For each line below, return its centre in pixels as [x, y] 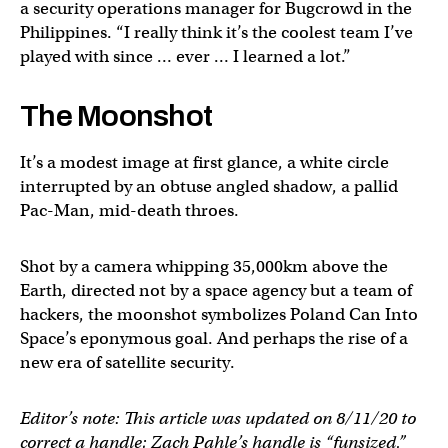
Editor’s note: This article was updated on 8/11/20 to [218, 418]
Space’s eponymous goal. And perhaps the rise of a [214, 338]
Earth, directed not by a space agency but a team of [216, 290]
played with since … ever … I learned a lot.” [185, 56]
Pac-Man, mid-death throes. [129, 210]
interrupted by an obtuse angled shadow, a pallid [209, 186]
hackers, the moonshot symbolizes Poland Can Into [219, 314]
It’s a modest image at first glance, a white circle [204, 162]
